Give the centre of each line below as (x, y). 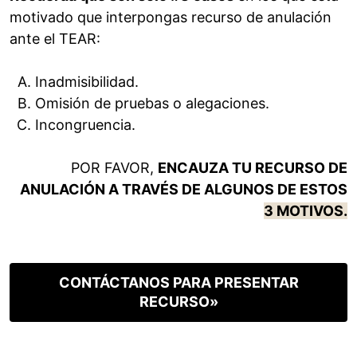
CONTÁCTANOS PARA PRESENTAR (178, 283)
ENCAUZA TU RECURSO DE (253, 168)
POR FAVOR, (114, 168)
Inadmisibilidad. (87, 82)
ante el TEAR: (55, 39)
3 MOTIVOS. (306, 211)
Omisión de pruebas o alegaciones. (152, 104)
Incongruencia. (85, 125)
